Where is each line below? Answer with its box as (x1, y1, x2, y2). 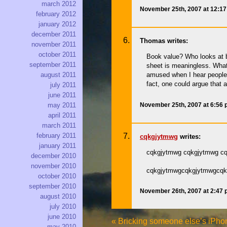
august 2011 (41, 71, 76, 79)
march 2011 (42, 122, 76, 130)
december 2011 (31, 30, 76, 39)
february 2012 (36, 10, 76, 18)
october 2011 (39, 51, 76, 59)
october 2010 (38, 172, 76, 180)
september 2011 (29, 61, 76, 69)
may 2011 (48, 101, 76, 109)
